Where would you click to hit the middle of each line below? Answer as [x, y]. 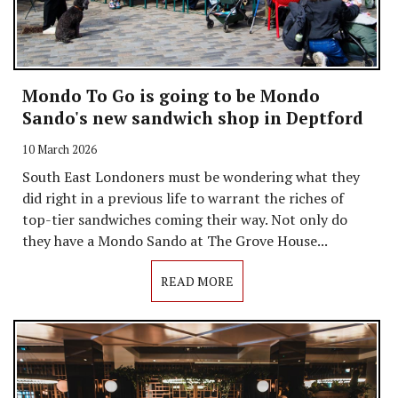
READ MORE [197, 282]
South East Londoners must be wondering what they [191, 177]
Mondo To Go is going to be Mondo [171, 96]
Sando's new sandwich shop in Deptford [193, 118]
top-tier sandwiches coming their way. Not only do [185, 220]
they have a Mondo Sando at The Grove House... [175, 241]
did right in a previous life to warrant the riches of [183, 199]
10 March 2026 [60, 150]
